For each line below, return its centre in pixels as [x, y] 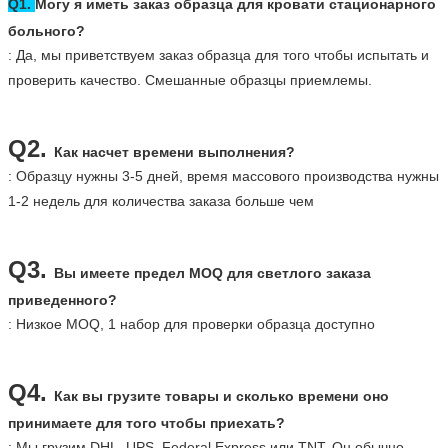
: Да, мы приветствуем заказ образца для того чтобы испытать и [218, 54]
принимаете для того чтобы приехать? [146, 422]
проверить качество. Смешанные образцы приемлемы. [190, 79]
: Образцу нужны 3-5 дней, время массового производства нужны [223, 175]
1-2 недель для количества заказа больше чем [161, 200]
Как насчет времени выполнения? [174, 151]
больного [42, 30]
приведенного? [62, 299]
